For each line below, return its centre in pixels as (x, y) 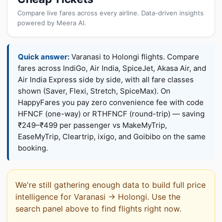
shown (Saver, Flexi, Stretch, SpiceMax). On (94, 91)
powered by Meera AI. (52, 23)
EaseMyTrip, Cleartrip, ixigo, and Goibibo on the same (112, 137)
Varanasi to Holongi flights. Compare (134, 57)
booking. (33, 148)
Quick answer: (44, 57)
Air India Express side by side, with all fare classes (106, 80)
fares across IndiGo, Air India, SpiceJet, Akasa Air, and (112, 68)
